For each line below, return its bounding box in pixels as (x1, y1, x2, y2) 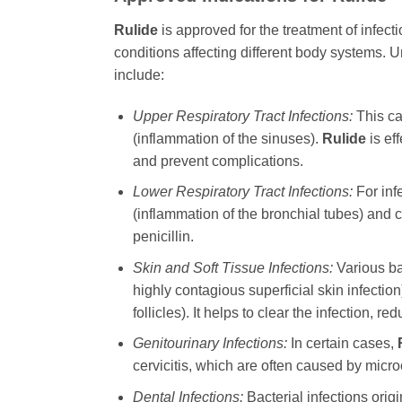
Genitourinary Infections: (132, 336, 287, 352)
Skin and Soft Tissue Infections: (132, 259, 333, 275)
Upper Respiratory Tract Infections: (132, 108, 353, 124)
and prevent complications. (132, 153, 303, 169)
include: (114, 66, 164, 83)
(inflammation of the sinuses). (132, 130, 322, 146)
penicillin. (132, 229, 194, 245)
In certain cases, (286, 336, 398, 352)
